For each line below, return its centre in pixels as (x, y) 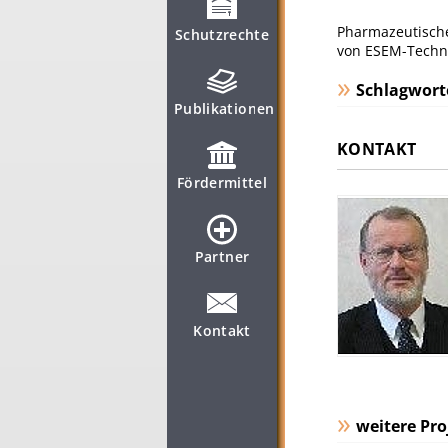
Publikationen (224, 108)
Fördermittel (222, 182)
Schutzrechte (222, 34)
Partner (222, 256)
